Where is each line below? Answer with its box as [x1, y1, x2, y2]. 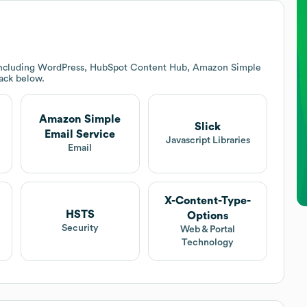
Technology [182, 237, 234, 247]
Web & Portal [180, 224, 236, 234]
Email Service [45, 129, 116, 140]
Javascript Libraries [165, 136, 250, 146]
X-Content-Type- [164, 195, 251, 206]
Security [61, 223, 99, 234]
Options [187, 210, 229, 221]
